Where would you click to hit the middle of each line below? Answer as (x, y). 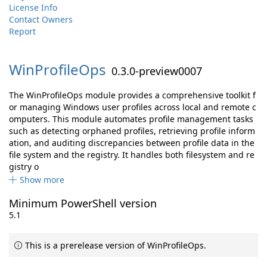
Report (22, 31)
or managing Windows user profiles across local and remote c (133, 107)
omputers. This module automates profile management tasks (131, 119)
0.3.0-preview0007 (157, 71)
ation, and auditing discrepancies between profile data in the (132, 143)
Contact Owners (41, 19)
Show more (42, 180)
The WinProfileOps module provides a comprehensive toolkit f (132, 95)
